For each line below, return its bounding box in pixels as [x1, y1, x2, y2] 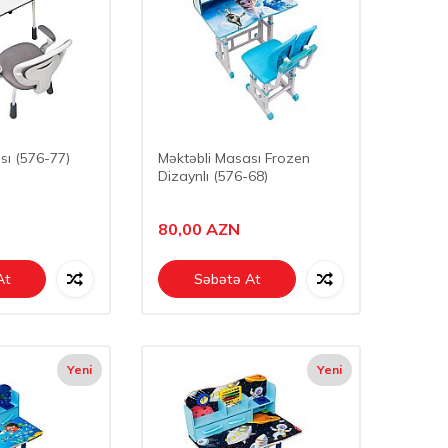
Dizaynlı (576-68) [158, 167, 268, 185]
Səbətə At [193, 270, 261, 288]
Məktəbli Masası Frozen [158, 149, 310, 167]
